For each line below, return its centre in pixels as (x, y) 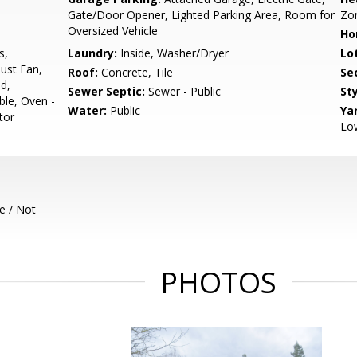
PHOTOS (218, 282)
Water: (88, 110)
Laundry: (93, 53)
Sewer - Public (183, 91)
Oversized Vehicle (113, 31)
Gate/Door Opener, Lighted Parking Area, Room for (202, 15)
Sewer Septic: (107, 91)
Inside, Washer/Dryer (173, 53)
